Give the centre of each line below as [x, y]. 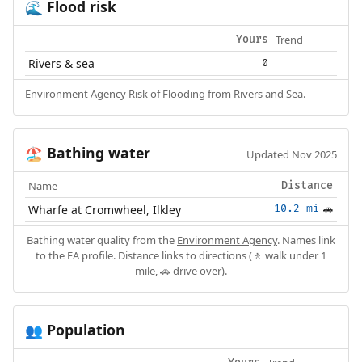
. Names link [306, 240]
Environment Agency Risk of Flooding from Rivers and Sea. [165, 94]
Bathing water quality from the [102, 240]
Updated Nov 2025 [292, 155]
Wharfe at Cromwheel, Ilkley [105, 210]
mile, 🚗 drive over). [181, 271]
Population [84, 330]
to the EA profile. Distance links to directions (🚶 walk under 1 [181, 256]
